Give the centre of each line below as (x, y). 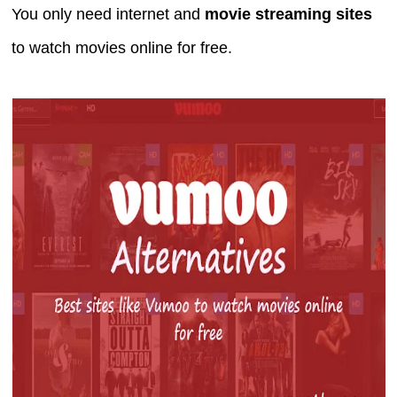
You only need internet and (109, 14)
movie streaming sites (289, 14)
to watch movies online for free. (122, 47)
